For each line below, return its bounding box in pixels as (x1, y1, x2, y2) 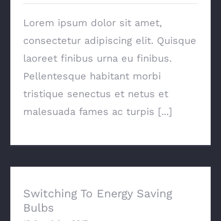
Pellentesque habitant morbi (23, 70, 161, 82)
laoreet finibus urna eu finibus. (23, 52, 172, 64)
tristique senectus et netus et (23, 88, 168, 100)
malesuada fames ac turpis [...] (23, 106, 172, 117)
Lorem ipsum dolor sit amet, (23, 17, 162, 29)
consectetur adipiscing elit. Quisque (23, 35, 196, 46)
